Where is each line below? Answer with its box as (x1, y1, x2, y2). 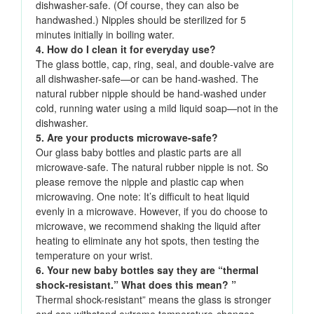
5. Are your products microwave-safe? (36, 130, 218, 145)
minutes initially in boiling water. (36, 27, 175, 42)
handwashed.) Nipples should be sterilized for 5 (36, 13, 246, 27)
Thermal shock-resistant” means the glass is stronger (36, 292, 271, 307)
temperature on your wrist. (36, 248, 153, 263)
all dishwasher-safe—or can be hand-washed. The (36, 71, 259, 86)
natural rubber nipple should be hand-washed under (36, 86, 266, 101)
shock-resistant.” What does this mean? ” (36, 278, 236, 292)
